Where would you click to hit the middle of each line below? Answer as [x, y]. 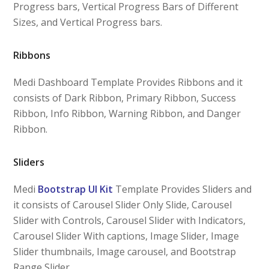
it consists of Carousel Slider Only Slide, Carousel [123, 204]
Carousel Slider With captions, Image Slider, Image [126, 236]
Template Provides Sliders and [184, 189]
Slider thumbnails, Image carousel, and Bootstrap [125, 251]
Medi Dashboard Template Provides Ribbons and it [128, 82]
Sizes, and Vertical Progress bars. [88, 22]
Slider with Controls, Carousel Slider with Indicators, [130, 220]
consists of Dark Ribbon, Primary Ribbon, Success [125, 98]
